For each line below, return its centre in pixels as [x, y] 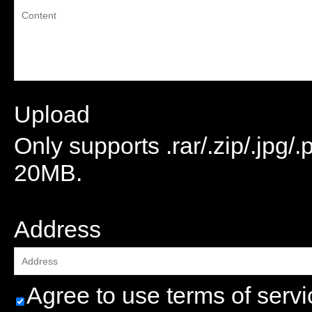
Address [57, 229]
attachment [47, 193]
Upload [52, 114]
